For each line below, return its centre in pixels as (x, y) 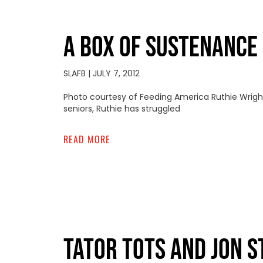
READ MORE (87, 139)
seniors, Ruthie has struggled (122, 108)
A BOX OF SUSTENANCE (160, 48)
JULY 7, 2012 (115, 73)
